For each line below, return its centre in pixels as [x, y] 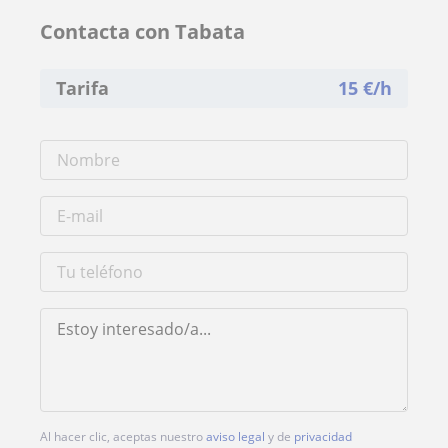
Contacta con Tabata [142, 31]
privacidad [323, 436]
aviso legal [235, 436]
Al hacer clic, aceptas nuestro [123, 436]
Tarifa [82, 87]
